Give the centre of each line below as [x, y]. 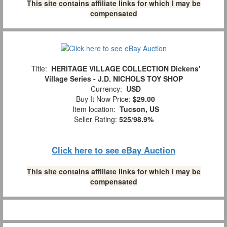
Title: [39, 68]
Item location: [94, 109]
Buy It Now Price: [102, 99]
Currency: [106, 88]
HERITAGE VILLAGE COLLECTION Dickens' [125, 68]
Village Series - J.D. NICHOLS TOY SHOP [113, 78]
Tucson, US [139, 109]
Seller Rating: [96, 119]
